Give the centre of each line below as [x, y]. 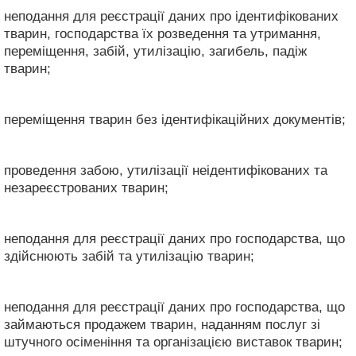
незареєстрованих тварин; [86, 188]
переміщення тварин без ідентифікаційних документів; [175, 119]
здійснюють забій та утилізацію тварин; [129, 256]
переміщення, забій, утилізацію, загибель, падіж [155, 51]
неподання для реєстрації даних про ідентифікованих [171, 16]
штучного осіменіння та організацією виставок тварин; [173, 342]
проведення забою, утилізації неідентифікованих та [166, 170]
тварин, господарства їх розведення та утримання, [163, 33]
